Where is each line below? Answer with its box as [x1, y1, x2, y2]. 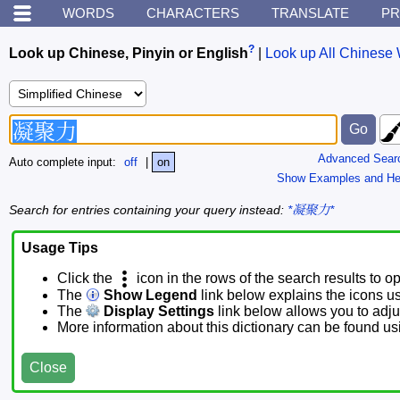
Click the [57, 271, 116, 287]
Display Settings [100, 304, 214, 320]
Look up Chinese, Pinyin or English [9, 46, 248, 62]
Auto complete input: [9, 155, 120, 170]
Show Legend [100, 287, 197, 304]
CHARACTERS [146, 5, 239, 21]
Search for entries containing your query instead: [9, 202, 287, 217]
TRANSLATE [271, 5, 349, 21]
